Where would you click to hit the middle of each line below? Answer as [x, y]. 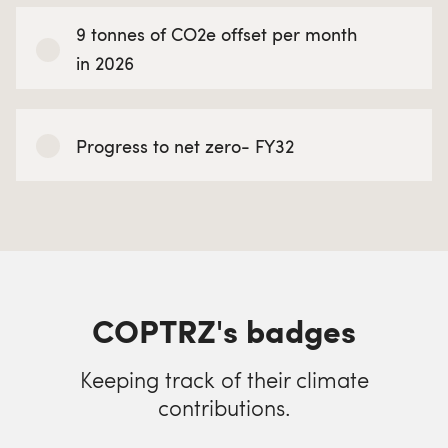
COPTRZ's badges [224, 330]
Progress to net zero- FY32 [185, 145]
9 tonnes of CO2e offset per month [216, 33]
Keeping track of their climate [224, 379]
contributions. [224, 407]
